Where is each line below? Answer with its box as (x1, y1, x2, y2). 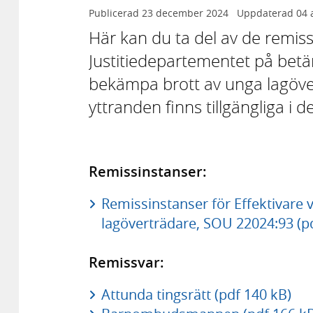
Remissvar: (89, 252, 164, 272)
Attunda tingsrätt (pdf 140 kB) (101, 284, 291, 304)
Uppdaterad (236, 6, 296, 20)
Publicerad (89, 6, 142, 20)
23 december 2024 (142, 6, 228, 20)
